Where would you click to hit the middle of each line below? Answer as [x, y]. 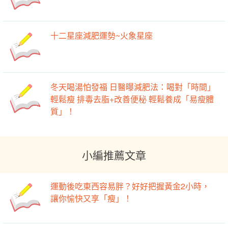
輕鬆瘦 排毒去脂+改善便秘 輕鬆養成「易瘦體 [132, 99]
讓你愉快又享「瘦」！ [91, 198]
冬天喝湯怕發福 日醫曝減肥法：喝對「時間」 [133, 87]
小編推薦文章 [114, 154]
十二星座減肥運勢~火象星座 [102, 35]
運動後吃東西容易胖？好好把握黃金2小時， [130, 186]
